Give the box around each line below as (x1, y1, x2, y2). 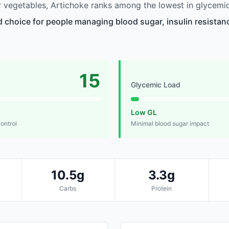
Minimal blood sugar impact (131, 120, 209, 128)
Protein (151, 185, 172, 193)
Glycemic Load (131, 80, 180, 89)
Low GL (131, 108, 157, 117)
